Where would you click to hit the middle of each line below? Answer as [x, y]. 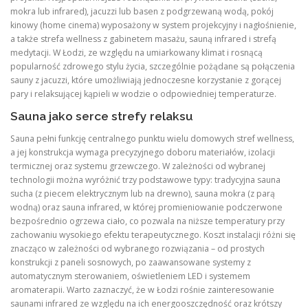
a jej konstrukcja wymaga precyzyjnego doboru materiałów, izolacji [143, 152]
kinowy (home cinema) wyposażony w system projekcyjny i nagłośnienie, [153, 25]
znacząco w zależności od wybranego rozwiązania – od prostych [137, 248]
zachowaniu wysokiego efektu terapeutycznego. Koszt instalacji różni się [153, 234]
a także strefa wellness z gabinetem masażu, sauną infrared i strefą [143, 38]
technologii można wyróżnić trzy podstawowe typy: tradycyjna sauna [145, 179]
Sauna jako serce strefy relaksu [102, 116]
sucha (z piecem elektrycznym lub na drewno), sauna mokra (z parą [143, 193]
